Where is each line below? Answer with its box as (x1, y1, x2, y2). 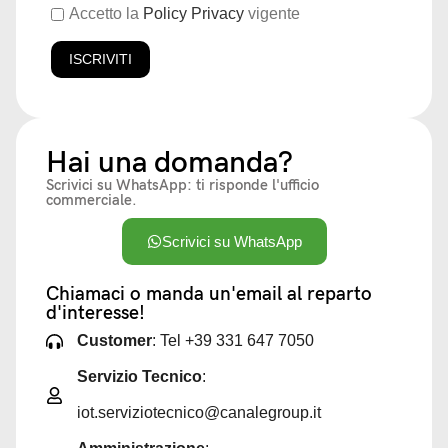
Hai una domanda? (46, 145, 293, 181)
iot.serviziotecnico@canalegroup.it (77, 404, 322, 421)
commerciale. (46, 191, 137, 209)
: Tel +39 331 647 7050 (152, 332, 315, 349)
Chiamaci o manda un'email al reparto (46, 283, 372, 306)
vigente (244, 5, 300, 22)
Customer (77, 332, 153, 349)
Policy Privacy (143, 5, 244, 22)
